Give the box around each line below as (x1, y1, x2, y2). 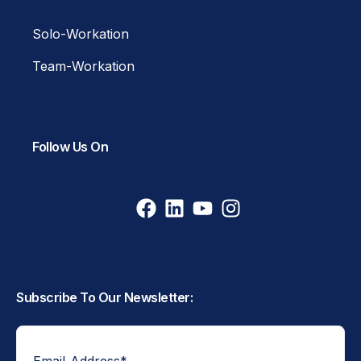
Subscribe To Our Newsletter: (16, 289, 193, 306)
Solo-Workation (32, 25, 130, 42)
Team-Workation (32, 57, 135, 74)
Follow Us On (32, 138, 108, 155)
